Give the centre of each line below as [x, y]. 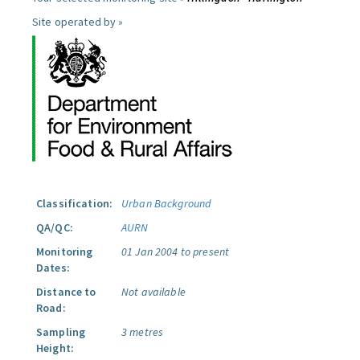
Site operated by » [78, 22]
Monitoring [65, 252]
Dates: [53, 268]
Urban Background [166, 203]
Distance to [66, 292]
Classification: [75, 203]
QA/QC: [55, 227]
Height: [55, 348]
